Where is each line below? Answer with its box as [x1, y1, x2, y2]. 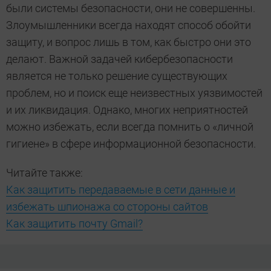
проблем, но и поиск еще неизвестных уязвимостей [6, 87, 263, 100]
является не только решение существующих [6, 70, 227, 83]
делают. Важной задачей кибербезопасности [6, 53, 233, 66]
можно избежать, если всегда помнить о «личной [6, 120, 253, 134]
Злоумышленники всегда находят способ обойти [6, 19, 251, 32]
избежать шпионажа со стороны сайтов [6, 200, 208, 214]
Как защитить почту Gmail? [6, 217, 143, 230]
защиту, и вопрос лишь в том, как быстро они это [6, 36, 251, 49]
